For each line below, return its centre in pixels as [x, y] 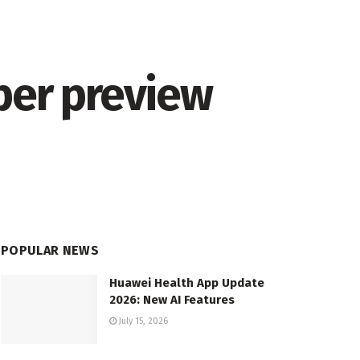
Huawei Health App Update [187, 283]
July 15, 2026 [142, 321]
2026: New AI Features [172, 300]
